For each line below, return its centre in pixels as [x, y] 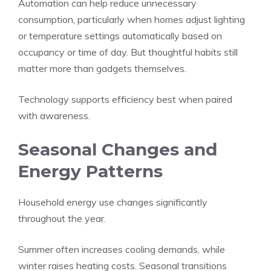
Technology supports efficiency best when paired [125, 99]
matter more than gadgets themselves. [102, 68]
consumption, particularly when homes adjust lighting [132, 19]
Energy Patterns [90, 171]
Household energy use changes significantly [113, 202]
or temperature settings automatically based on [120, 36]
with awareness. [54, 116]
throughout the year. [62, 218]
